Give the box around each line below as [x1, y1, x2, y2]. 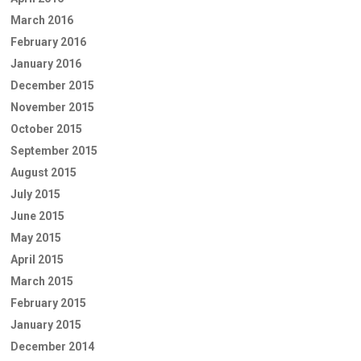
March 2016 [10, 13, 73, 27]
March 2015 [10, 274, 73, 288]
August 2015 [10, 165, 77, 179]
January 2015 [10, 317, 81, 331]
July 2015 [10, 187, 60, 201]
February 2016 [10, 35, 86, 48]
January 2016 [10, 56, 81, 70]
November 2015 [10, 100, 94, 114]
